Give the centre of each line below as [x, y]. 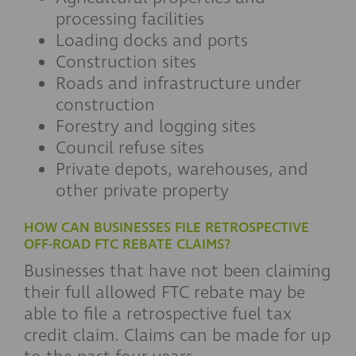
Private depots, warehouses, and [182, 169]
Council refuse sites [130, 148]
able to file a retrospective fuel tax [158, 314]
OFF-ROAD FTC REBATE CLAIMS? [127, 244]
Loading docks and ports [152, 41]
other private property [142, 191]
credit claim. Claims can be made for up [177, 335]
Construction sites [126, 62]
